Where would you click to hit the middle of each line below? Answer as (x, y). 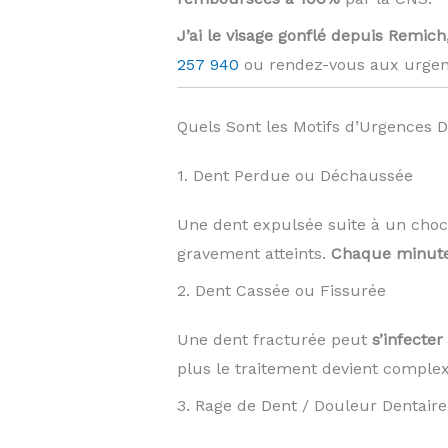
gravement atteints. (253, 254)
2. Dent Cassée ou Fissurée (281, 291)
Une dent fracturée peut (274, 340)
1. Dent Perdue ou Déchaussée (294, 176)
